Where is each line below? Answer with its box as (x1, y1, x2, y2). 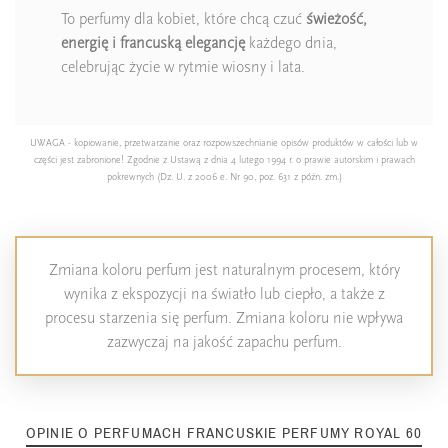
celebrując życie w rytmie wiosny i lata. (61, 58, 305, 77)
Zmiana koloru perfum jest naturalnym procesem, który (48, 261, 400, 280)
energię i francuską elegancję (61, 34, 245, 53)
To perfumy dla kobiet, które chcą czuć (61, 10, 306, 29)
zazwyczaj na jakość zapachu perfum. (106, 333, 342, 352)
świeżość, (306, 10, 367, 29)
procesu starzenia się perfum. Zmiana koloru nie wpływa (45, 309, 403, 328)
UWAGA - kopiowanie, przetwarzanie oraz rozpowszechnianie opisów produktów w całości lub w (30, 137, 418, 150)
